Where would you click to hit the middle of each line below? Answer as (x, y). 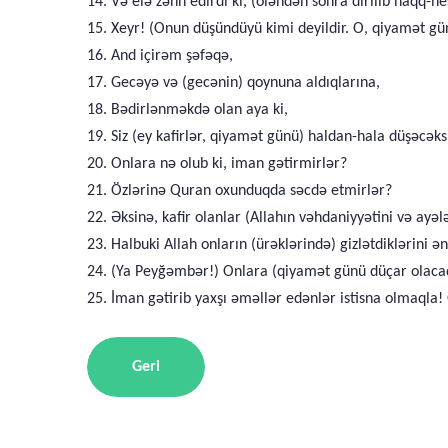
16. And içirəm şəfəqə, (160, 56)
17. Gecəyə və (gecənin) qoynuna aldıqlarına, (233, 83)
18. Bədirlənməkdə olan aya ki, (187, 110)
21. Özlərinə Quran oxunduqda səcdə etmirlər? (239, 191)
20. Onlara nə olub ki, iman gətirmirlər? (217, 164)
